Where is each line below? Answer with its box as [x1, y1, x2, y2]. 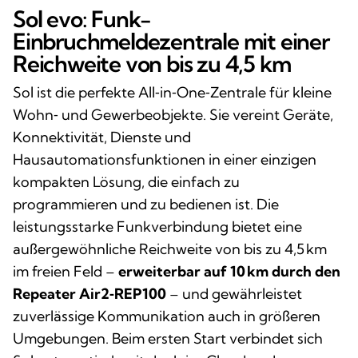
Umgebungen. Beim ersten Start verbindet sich [13, 328, 323, 348]
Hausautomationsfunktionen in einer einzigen [13, 149, 316, 169]
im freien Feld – [13, 261, 118, 280]
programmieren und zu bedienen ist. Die [13, 194, 279, 213]
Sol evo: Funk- [13, 4, 152, 33]
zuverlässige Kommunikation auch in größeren [13, 306, 320, 325]
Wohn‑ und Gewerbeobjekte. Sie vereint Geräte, [13, 105, 333, 124]
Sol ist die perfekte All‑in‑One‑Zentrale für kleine [13, 82, 332, 101]
